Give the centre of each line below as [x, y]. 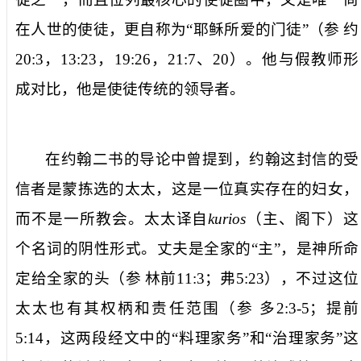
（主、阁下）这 [303, 218]
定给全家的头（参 [79, 278]
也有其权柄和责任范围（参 [152, 308]
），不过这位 [311, 278]
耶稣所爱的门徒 [247, 29]
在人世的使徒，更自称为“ [104, 29]
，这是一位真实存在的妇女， [257, 189]
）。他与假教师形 [294, 59]
